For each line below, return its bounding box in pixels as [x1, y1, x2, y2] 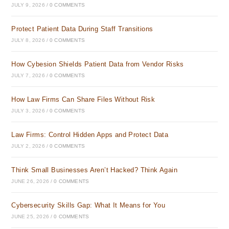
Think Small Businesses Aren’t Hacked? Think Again [11, 166, 178, 174]
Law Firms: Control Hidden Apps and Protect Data [11, 131, 169, 139]
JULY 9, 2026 [11, 2, 45, 8]
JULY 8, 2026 [11, 37, 45, 43]
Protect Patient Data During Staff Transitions [11, 25, 153, 33]
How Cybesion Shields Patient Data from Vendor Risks [11, 60, 184, 68]
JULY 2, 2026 [11, 143, 45, 149]
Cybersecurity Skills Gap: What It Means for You [11, 201, 166, 209]
